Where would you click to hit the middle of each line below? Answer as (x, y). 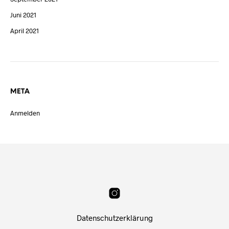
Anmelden (25, 113)
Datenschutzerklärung (114, 218)
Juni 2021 (23, 15)
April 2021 (25, 31)
